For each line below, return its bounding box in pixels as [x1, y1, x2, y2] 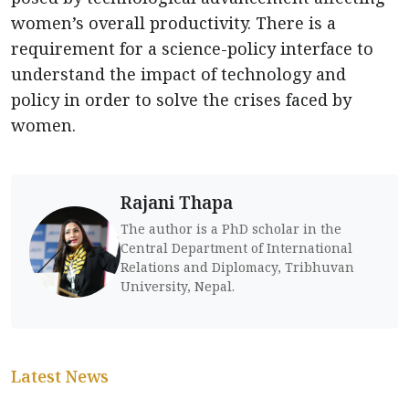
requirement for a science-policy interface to [11, 37, 373, 60]
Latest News [11, 365, 109, 388]
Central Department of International [121, 239, 352, 257]
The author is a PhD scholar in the [121, 220, 341, 238]
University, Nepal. [121, 278, 235, 296]
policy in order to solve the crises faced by [11, 89, 351, 111]
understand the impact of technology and [11, 63, 346, 86]
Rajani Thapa [121, 190, 233, 215]
